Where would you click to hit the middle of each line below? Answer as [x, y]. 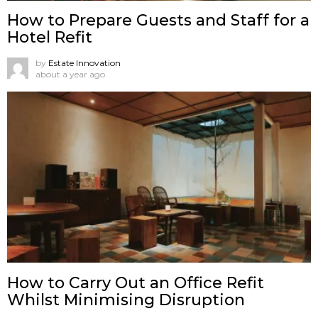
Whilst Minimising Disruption [126, 300]
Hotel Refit [50, 38]
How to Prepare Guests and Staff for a [158, 21]
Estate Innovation [84, 63]
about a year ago [70, 75]
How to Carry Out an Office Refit [136, 283]
